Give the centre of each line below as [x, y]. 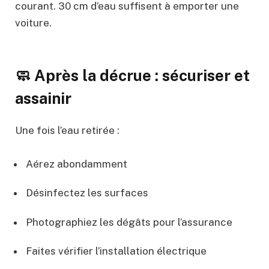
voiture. [33, 23]
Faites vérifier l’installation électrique [116, 251]
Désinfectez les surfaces [87, 193]
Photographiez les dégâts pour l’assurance [129, 222]
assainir [43, 99]
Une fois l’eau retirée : [67, 130]
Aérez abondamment [77, 164]
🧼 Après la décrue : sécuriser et [132, 76]
